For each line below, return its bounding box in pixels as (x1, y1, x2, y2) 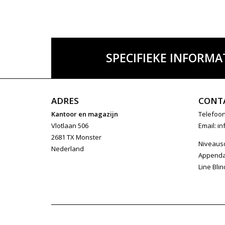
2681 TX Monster (51, 133, 101, 142)
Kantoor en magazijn (51, 109, 118, 119)
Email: (198, 121, 217, 130)
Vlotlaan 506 (51, 121, 88, 130)
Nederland (51, 144, 84, 153)
